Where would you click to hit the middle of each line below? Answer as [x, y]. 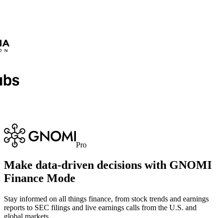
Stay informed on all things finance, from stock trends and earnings [106, 199]
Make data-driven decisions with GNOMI [108, 165]
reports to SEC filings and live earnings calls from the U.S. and [100, 208]
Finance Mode [40, 178]
